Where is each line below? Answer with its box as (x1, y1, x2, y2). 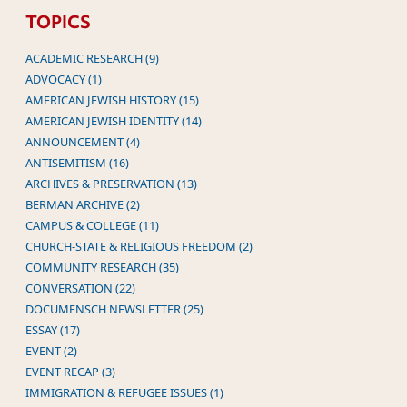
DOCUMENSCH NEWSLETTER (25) (25, 300, 203, 317)
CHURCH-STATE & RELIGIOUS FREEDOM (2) (25, 237, 253, 254)
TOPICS (25, 10, 91, 34)
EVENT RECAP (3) (25, 362, 115, 380)
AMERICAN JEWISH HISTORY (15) (25, 91, 199, 108)
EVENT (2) (25, 342, 77, 359)
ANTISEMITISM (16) (25, 154, 129, 171)
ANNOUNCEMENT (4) (25, 133, 140, 150)
